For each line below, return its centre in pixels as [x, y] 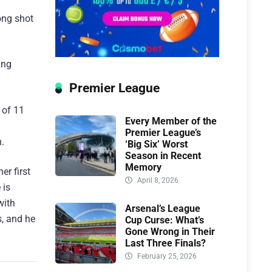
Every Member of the [171, 121]
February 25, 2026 [166, 257]
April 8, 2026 [157, 181]
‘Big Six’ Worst [156, 144]
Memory [144, 168]
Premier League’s [163, 133]
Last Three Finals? [165, 243]
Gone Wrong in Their [170, 232]
